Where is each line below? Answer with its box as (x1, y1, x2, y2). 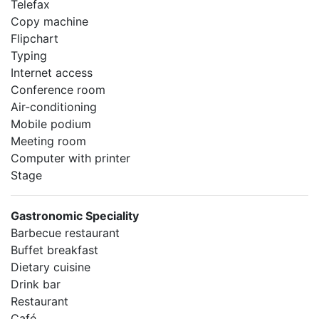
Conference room (11, 83, 105, 97)
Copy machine (11, 14, 88, 28)
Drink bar (11, 277, 61, 291)
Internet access (11, 66, 93, 80)
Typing (11, 48, 47, 63)
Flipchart (11, 31, 58, 46)
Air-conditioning (11, 100, 97, 114)
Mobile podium (11, 117, 91, 131)
